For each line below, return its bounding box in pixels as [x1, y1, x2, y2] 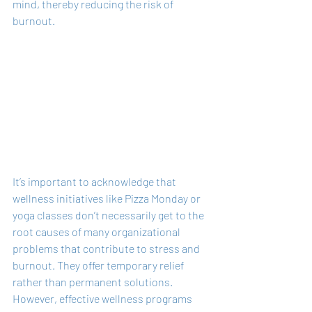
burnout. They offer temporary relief [13, 258, 186, 272]
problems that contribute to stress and [13, 242, 202, 256]
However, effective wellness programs [13, 292, 194, 306]
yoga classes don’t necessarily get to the [13, 208, 206, 222]
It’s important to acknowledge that [13, 175, 178, 189]
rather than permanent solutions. [13, 275, 175, 289]
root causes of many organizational [13, 225, 182, 239]
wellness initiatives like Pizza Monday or [13, 192, 203, 205]
